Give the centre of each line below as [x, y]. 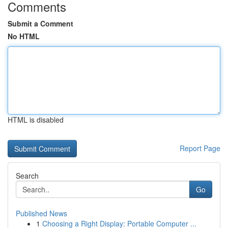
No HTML [24, 36]
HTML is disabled [36, 120]
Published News [41, 213]
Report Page [200, 148]
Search [27, 176]
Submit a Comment [40, 23]
